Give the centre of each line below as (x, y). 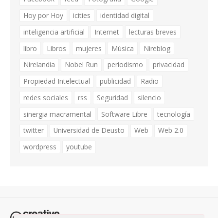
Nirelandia (39, 65)
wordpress (40, 146)
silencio (149, 97)
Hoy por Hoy (43, 16)
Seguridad (112, 97)
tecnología (173, 114)
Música (122, 48)
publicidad (115, 81)
